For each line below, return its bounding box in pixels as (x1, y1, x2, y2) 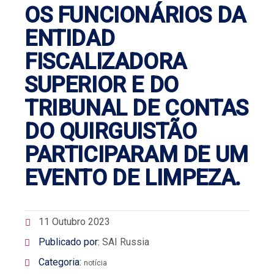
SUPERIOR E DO (24, 72, 179, 98)
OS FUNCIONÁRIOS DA (24, 2, 246, 28)
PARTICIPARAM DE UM (24, 141, 248, 168)
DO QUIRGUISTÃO (24, 118, 197, 144)
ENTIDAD (24, 25, 115, 51)
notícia (84, 258, 107, 267)
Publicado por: (36, 235, 102, 248)
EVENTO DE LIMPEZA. (24, 165, 241, 191)
